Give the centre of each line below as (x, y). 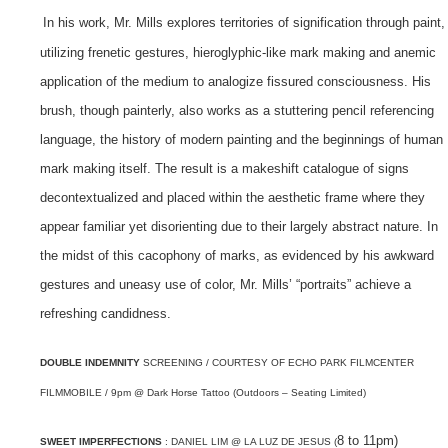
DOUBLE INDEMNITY (90, 363)
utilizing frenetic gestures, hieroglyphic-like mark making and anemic (238, 52)
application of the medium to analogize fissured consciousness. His (236, 81)
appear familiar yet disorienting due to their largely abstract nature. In (239, 226)
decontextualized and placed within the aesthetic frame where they (233, 197)
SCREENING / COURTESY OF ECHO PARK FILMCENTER (277, 363)
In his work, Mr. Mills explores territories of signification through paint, (244, 22)
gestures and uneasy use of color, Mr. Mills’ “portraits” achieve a (226, 284)
